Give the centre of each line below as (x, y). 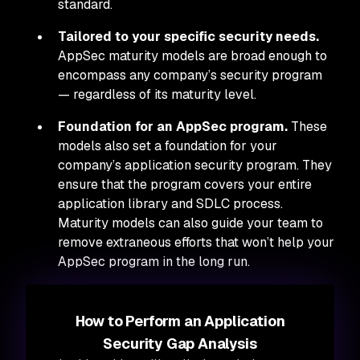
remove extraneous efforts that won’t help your (196, 242)
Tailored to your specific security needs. (188, 37)
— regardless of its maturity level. (157, 94)
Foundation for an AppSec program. (174, 127)
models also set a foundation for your (168, 146)
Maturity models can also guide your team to (190, 223)
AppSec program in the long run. (155, 262)
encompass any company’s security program (190, 75)
